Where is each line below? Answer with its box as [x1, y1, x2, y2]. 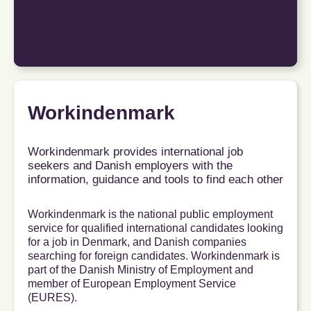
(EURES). [28, 292, 77, 304]
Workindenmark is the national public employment [28, 208, 273, 221]
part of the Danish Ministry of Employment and [28, 264, 253, 276]
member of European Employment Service [28, 278, 236, 290]
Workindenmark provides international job [28, 145, 243, 159]
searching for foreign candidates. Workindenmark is [28, 250, 280, 262]
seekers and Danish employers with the [28, 159, 233, 173]
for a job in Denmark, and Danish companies [28, 236, 246, 249]
